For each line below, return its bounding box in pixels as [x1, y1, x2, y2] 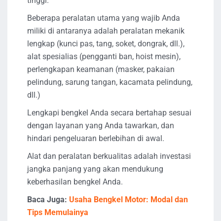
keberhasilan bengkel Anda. [27, 177, 123, 186]
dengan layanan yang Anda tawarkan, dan [27, 120, 174, 130]
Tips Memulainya [27, 207, 88, 217]
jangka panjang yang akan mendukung [27, 164, 163, 174]
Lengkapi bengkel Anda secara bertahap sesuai [27, 108, 191, 117]
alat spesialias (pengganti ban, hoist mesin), [27, 51, 181, 61]
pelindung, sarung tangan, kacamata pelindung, [27, 77, 192, 87]
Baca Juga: [27, 194, 69, 204]
